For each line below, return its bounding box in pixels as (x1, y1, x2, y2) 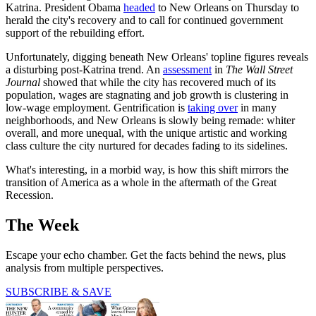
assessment (163, 63, 212, 75)
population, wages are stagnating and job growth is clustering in (6, 88, 288, 101)
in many (238, 101, 276, 114)
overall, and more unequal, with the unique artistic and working (6, 126, 287, 139)
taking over (188, 101, 238, 114)
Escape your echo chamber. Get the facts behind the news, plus (6, 248, 286, 261)
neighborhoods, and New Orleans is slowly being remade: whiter (6, 114, 295, 126)
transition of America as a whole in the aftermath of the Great (6, 176, 276, 188)
